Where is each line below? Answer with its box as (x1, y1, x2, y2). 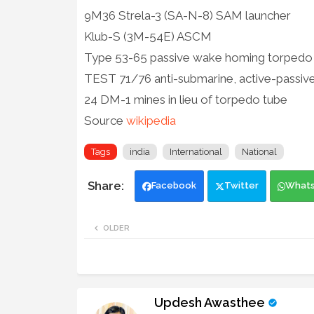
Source (83, 113, 126, 128)
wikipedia (125, 113, 176, 128)
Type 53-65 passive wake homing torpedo (83, 50, 313, 64)
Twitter (224, 179, 259, 191)
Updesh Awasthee (153, 294, 265, 310)
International (169, 146, 222, 157)
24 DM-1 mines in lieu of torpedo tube (83, 92, 290, 107)
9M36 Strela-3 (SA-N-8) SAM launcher (83, 8, 291, 22)
